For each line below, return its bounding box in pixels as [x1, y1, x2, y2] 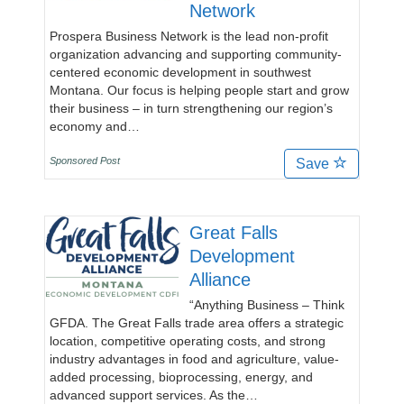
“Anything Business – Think [189, 298, 344, 312]
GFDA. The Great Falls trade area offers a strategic [50, 316, 344, 330]
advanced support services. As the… [50, 388, 258, 402]
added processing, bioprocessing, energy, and [50, 370, 313, 384]
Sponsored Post [50, 155, 120, 166]
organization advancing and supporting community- [50, 47, 342, 61]
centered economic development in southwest [50, 65, 311, 79]
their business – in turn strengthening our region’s [50, 101, 333, 115]
